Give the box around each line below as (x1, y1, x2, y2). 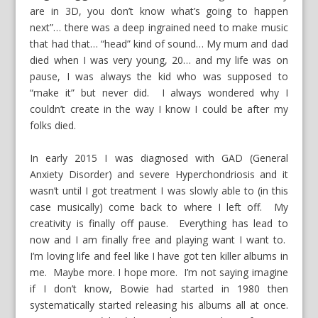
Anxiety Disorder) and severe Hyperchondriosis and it (30, 167, 288, 181)
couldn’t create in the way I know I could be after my (30, 102, 288, 116)
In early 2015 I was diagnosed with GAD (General (30, 150, 288, 165)
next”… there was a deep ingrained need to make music (30, 21, 288, 35)
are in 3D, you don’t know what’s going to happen (30, 4, 288, 18)
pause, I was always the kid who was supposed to (30, 70, 288, 84)
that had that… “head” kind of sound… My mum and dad (30, 37, 288, 51)
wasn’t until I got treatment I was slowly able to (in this (30, 183, 288, 197)
